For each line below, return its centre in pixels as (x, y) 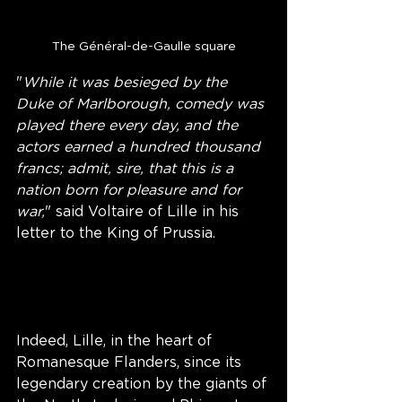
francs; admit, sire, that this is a (127, 169)
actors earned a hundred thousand (140, 148)
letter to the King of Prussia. (116, 234)
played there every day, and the (129, 126)
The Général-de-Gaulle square (144, 47)
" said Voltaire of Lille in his (144, 212)
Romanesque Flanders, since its (131, 363)
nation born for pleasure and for (131, 191)
